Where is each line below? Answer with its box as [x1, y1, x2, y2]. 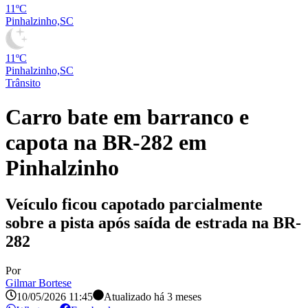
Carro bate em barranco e [5, 104, 249, 129]
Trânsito [5, 77, 41, 89]
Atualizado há [104, 291, 164, 303]
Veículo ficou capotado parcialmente [5, 195, 263, 214]
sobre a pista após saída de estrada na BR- [5, 214, 301, 232]
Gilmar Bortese [5, 277, 71, 289]
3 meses [167, 291, 201, 303]
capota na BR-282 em [5, 129, 207, 155]
